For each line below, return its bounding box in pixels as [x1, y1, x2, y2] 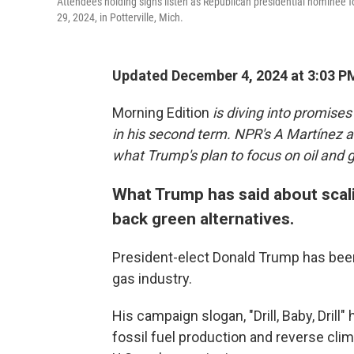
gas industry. [112, 270, 192, 288]
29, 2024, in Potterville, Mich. [57, 11, 183, 24]
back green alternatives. [112, 209, 294, 229]
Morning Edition [112, 104, 209, 122]
